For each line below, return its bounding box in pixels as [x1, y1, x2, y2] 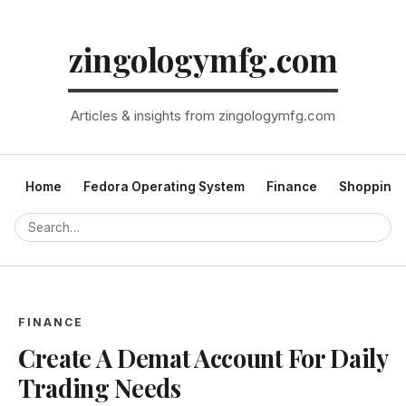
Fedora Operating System [83, 179, 245, 194]
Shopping [339, 179, 400, 194]
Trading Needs [18, 372, 181, 404]
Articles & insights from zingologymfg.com [71, 108, 335, 124]
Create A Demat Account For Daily [18, 342, 388, 374]
